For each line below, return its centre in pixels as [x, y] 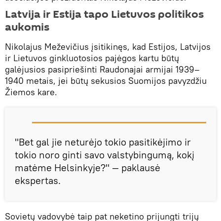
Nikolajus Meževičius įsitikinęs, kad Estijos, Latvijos [108, 47]
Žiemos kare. [31, 92]
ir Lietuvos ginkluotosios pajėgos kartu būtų [92, 58]
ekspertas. [38, 181]
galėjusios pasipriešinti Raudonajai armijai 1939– [102, 70]
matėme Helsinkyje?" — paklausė [88, 168]
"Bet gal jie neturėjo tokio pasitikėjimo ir [103, 142]
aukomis [27, 27]
